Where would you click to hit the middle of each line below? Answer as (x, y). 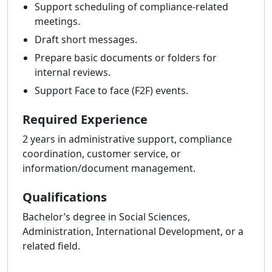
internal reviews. (73, 73)
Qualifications (65, 197)
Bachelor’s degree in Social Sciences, (106, 217)
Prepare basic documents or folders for (126, 58)
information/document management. (109, 168)
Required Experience (85, 120)
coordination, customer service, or (102, 154)
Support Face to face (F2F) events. (111, 91)
